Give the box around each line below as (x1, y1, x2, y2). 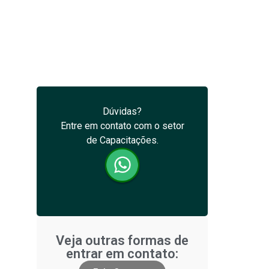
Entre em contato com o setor (60, 120, 184, 131)
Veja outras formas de (56, 233, 189, 249)
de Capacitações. (86, 134, 159, 146)
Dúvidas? (103, 106, 142, 117)
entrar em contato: (66, 246, 178, 262)
